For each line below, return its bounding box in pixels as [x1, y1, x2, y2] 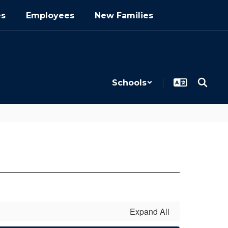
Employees [26, 10, 74, 20]
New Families [95, 10, 153, 20]
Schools [112, 77, 147, 88]
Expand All [130, 206, 169, 217]
